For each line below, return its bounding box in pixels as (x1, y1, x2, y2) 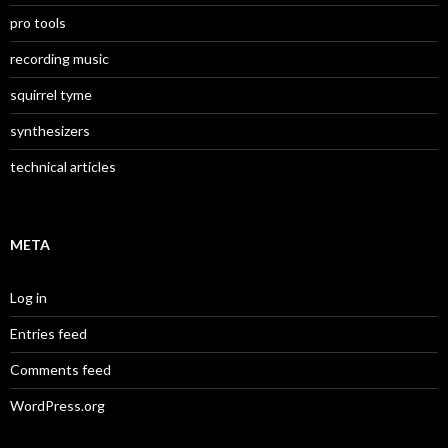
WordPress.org (10, 396, 105, 414)
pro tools (10, 13, 66, 31)
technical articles (10, 157, 116, 175)
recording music (10, 49, 109, 67)
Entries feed (10, 324, 87, 342)
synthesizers (10, 121, 90, 139)
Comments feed (10, 360, 111, 378)
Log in (10, 288, 47, 306)
